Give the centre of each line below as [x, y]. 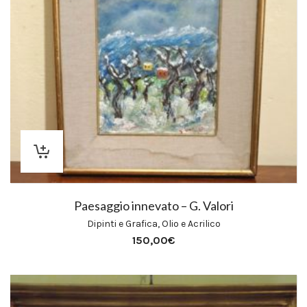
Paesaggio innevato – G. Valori [153, 206]
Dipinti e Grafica [122, 224]
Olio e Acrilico [191, 224]
